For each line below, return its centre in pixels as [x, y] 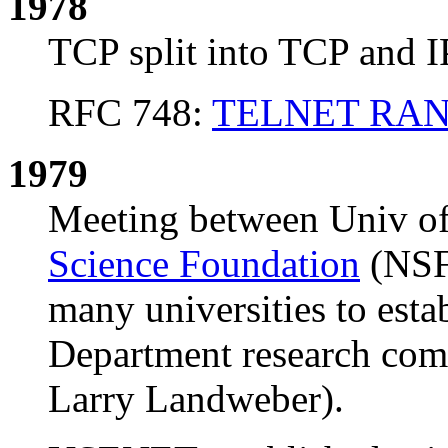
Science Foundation [204, 264]
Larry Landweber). [196, 399]
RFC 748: [130, 113]
